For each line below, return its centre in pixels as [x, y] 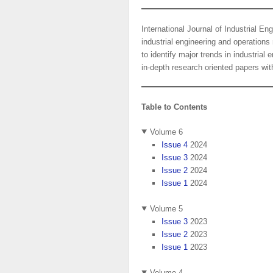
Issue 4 [174, 144]
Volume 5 [167, 208]
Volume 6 [167, 132]
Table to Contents [175, 107]
